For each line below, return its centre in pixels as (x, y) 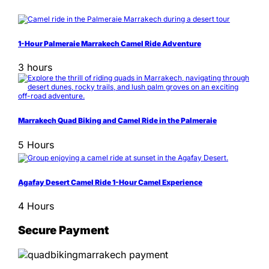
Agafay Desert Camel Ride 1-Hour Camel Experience (110, 182)
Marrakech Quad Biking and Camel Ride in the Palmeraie (117, 121)
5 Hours (36, 144)
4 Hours (36, 206)
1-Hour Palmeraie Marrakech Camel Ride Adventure (110, 43)
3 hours (35, 68)
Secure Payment (63, 230)
